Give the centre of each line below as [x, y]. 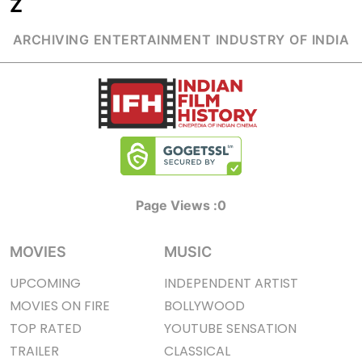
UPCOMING [45, 284]
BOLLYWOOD [204, 306]
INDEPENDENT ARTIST [276, 284]
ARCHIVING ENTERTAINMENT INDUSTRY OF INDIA [181, 40]
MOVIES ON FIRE [60, 306]
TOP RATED [46, 329]
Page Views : [177, 206]
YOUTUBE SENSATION [261, 329]
